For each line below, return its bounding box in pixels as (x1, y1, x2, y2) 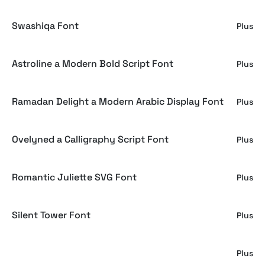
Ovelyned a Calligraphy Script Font (12, 133, 169, 146)
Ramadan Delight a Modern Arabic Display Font (12, 95, 224, 108)
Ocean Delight (12, 247, 75, 259)
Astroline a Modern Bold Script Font (12, 57, 173, 70)
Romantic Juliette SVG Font (12, 171, 137, 183)
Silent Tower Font (12, 209, 91, 221)
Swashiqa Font (12, 20, 79, 32)
